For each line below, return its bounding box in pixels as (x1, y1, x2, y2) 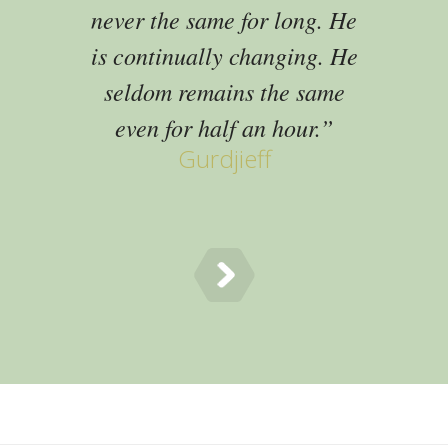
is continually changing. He (90, 39, 358, 71)
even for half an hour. (115, 111, 320, 143)
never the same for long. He (91, 3, 357, 35)
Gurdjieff (177, 142, 271, 175)
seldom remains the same (103, 75, 345, 107)
